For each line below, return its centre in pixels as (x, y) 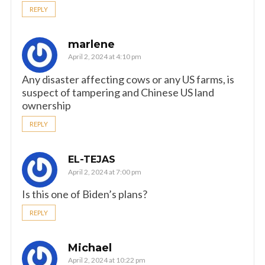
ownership (46, 105)
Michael (90, 248)
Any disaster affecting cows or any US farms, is (128, 79)
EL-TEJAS (92, 159)
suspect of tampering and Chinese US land (118, 92)
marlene (91, 44)
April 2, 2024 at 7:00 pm (105, 172)
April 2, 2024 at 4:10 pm (105, 56)
